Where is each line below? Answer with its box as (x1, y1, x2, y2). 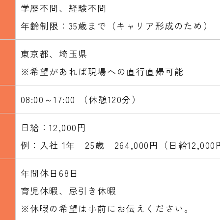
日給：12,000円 (20, 121, 87, 134)
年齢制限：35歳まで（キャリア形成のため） (20, 19, 213, 32)
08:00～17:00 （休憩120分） (20, 93, 141, 106)
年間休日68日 (20, 166, 79, 180)
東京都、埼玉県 (20, 47, 88, 60)
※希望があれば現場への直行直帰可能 (20, 65, 184, 78)
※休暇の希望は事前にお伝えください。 (20, 202, 194, 215)
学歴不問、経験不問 (20, 1, 107, 15)
